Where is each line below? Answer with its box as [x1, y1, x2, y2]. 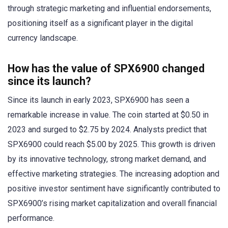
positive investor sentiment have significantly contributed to [8, 184, 220, 194]
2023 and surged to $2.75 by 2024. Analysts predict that [8, 125, 207, 135]
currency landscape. [8, 33, 78, 43]
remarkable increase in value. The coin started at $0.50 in [8, 110, 209, 120]
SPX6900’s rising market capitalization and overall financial [8, 198, 217, 209]
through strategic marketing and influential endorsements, [8, 4, 211, 14]
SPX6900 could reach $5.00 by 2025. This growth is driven [8, 139, 215, 150]
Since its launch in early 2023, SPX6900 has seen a [8, 95, 189, 105]
